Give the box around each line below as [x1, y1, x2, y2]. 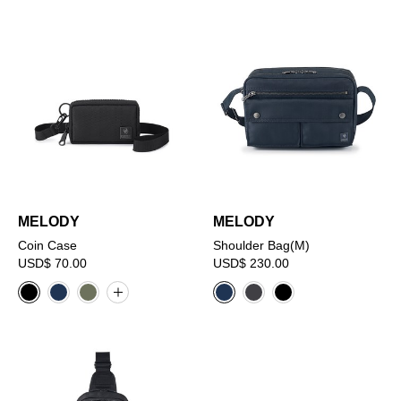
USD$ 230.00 [213, 255, 290, 270]
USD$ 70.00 [18, 255, 87, 270]
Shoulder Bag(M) [213, 237, 311, 252]
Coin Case [18, 237, 77, 252]
